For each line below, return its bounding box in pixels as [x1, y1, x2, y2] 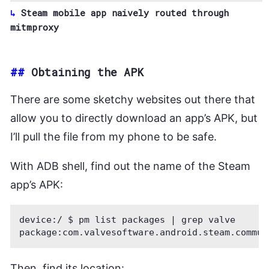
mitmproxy [10, 20, 59, 33]
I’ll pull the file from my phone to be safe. [10, 130, 217, 143]
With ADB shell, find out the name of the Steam [10, 159, 250, 172]
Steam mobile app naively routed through [21, 6, 229, 19]
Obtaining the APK [31, 64, 144, 79]
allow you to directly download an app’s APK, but [10, 111, 258, 124]
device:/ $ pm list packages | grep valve [19, 214, 235, 225]
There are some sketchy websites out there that [10, 92, 255, 106]
